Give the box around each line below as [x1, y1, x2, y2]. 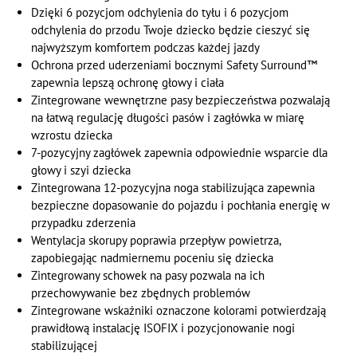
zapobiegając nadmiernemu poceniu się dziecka [30, 249, 273, 265]
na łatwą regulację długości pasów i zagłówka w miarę [30, 109, 304, 125]
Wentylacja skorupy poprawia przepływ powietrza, [30, 232, 280, 248]
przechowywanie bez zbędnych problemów [30, 284, 250, 300]
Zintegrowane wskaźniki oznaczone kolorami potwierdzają [30, 302, 326, 318]
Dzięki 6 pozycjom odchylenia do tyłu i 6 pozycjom [30, 4, 288, 20]
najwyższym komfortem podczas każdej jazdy [30, 39, 260, 55]
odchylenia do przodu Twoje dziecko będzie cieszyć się [30, 22, 310, 37]
